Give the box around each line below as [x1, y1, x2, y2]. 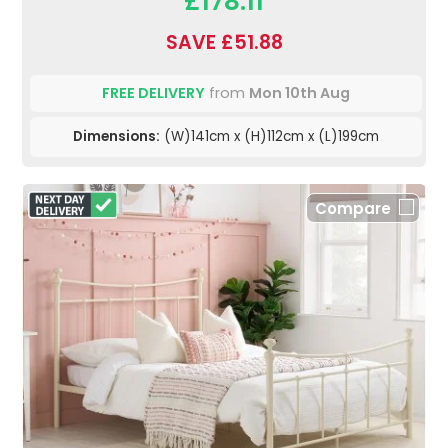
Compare [315, 197, 391, 219]
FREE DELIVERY [102, 82, 205, 103]
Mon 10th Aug [249, 82, 350, 103]
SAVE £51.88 [165, 28, 283, 56]
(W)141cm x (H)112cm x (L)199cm [160, 126, 379, 146]
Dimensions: [73, 126, 160, 146]
